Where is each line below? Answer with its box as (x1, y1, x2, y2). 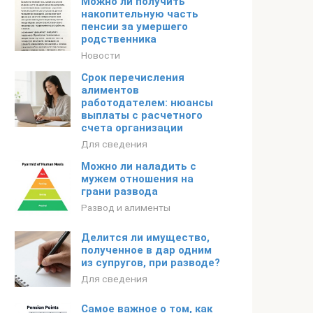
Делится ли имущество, (81, 231, 210, 244)
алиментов (81, 84, 139, 96)
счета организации (81, 122, 183, 134)
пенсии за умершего (81, 20, 188, 33)
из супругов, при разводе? (81, 256, 220, 269)
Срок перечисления (81, 71, 184, 84)
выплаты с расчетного (81, 109, 203, 122)
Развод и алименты (81, 202, 170, 213)
